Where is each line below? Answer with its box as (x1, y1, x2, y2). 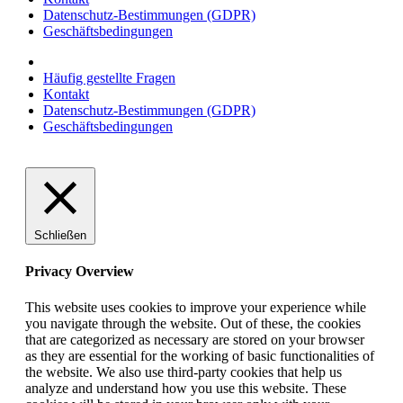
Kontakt (43, 86, 89, 103)
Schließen (34, 228, 86, 243)
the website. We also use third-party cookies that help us (25, 363, 342, 380)
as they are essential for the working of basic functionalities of (25, 347, 374, 363)
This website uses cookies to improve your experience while (25, 299, 366, 315)
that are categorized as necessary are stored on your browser (25, 331, 364, 347)
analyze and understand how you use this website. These (25, 380, 346, 396)
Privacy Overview (25, 264, 134, 280)
